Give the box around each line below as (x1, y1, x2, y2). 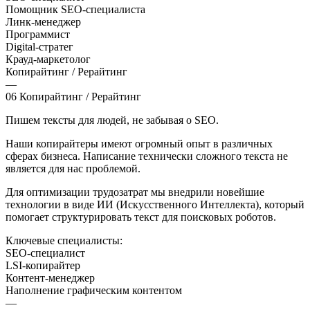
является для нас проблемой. (6, 162, 140, 174)
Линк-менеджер (6, 15, 81, 28)
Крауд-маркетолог (6, 53, 91, 65)
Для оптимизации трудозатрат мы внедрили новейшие (6, 185, 264, 198)
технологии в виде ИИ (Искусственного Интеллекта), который (6, 198, 304, 210)
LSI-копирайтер (6, 259, 80, 271)
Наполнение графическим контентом (6, 284, 182, 296)
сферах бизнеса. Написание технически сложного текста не (6, 149, 288, 162)
